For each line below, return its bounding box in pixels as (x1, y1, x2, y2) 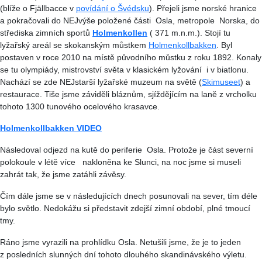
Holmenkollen (92, 27, 147, 37)
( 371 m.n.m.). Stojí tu (147, 27, 233, 37)
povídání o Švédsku (76, 3, 149, 13)
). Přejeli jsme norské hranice (149, 3, 257, 13)
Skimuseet (202, 77, 240, 87)
